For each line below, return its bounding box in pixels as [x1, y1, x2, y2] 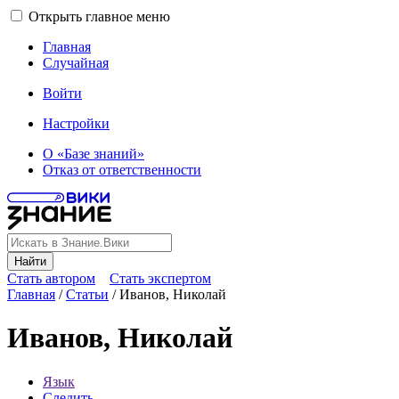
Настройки [43, 116, 110, 131]
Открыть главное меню [28, 9, 170, 24]
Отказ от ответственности [43, 162, 201, 177]
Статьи [66, 287, 109, 302]
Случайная [43, 55, 109, 70]
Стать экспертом [110, 271, 211, 286]
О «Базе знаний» [43, 146, 144, 161]
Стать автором [7, 271, 95, 286]
